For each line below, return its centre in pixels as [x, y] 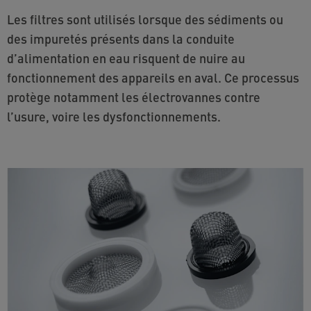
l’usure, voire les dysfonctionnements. [114, 116]
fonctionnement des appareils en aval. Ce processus [153, 77]
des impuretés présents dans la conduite [121, 38]
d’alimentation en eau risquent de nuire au [126, 58]
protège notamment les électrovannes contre [134, 96]
